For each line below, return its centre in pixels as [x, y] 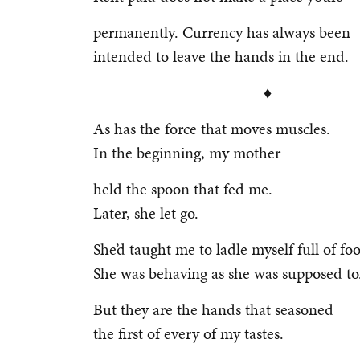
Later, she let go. [146, 213]
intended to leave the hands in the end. [221, 56]
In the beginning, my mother [189, 153]
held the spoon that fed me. [183, 189]
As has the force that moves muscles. [214, 129]
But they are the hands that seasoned [213, 309]
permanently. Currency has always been [222, 32]
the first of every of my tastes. [188, 333]
